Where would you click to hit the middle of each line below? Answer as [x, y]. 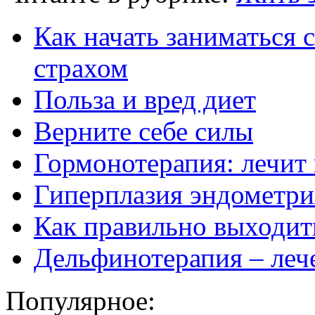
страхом [81, 67]
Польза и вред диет [145, 99]
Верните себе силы [143, 131]
